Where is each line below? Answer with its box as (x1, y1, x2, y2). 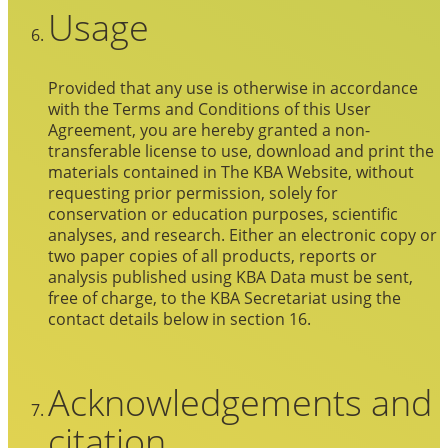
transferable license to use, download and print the (48, 139, 434, 161)
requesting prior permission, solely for (48, 181, 338, 203)
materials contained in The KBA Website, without (48, 160, 414, 182)
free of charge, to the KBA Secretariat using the (48, 286, 401, 308)
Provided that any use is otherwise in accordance (48, 76, 418, 98)
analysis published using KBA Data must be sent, (48, 265, 413, 287)
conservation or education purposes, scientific (48, 202, 398, 224)
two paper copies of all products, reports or (48, 244, 377, 266)
